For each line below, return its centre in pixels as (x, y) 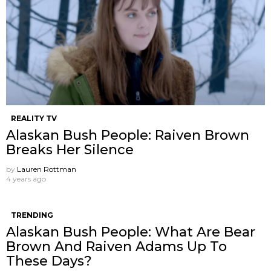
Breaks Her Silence (70, 149)
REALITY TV (34, 118)
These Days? (49, 261)
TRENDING (32, 215)
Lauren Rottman (47, 169)
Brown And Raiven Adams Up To (116, 246)
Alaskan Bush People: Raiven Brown (128, 135)
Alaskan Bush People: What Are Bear (131, 232)
